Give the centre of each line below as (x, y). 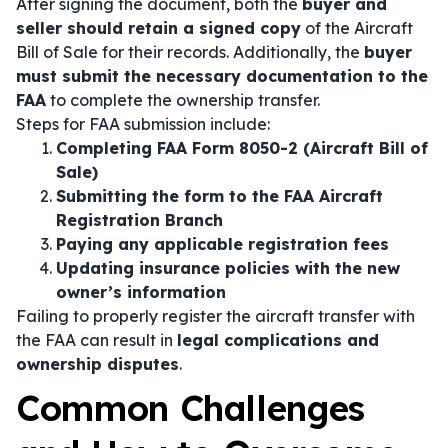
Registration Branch (139, 220)
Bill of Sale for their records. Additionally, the (190, 52)
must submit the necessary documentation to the (222, 76)
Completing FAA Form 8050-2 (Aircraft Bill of (242, 148)
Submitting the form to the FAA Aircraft (219, 196)
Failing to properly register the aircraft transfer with (215, 316)
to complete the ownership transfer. (183, 100)
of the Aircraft (357, 28)
